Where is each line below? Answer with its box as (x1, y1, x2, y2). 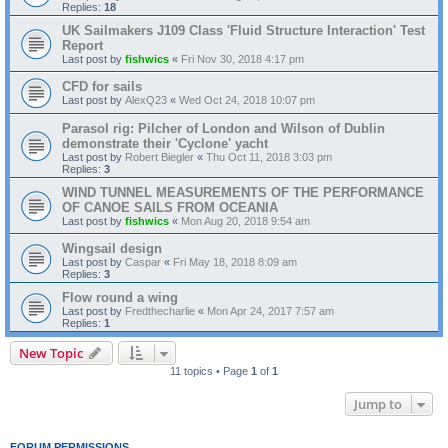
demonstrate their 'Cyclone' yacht (62, 136, 268, 151)
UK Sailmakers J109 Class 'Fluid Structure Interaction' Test (62, 23, 425, 38)
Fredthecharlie (125, 305, 195, 317)
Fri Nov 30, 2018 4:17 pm (181, 53, 304, 65)
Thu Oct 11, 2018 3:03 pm (206, 151, 332, 163)
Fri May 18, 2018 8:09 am (173, 256, 297, 268)
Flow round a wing (62, 290, 178, 305)
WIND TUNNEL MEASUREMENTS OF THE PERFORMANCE (62, 185, 424, 200)
